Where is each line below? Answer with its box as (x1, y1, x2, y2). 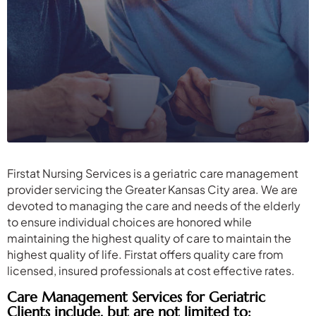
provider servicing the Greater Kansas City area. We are (7, 181, 298, 197)
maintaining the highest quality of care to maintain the (7, 230, 291, 245)
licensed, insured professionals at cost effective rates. (7, 262, 295, 278)
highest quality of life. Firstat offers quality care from (7, 246, 284, 262)
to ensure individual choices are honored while (7, 214, 252, 229)
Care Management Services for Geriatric (7, 288, 265, 306)
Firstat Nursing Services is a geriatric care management (7, 165, 298, 181)
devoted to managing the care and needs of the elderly (7, 197, 300, 213)
